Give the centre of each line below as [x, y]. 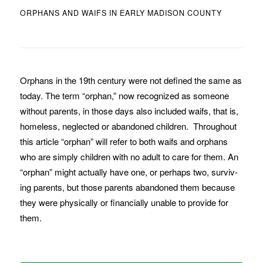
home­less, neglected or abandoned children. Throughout [128, 126]
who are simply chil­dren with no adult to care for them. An [129, 157]
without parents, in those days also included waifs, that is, [129, 111]
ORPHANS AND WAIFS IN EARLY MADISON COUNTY [121, 13]
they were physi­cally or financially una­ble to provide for [124, 203]
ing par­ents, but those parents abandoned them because [127, 187]
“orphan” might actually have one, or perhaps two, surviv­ [129, 172]
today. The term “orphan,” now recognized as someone [124, 96]
